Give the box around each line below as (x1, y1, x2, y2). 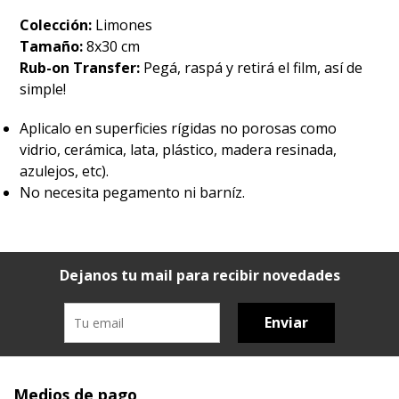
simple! (20, 79, 67, 100)
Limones (95, 15, 153, 36)
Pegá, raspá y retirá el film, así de (143, 58, 363, 78)
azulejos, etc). (20, 161, 110, 182)
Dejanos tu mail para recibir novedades (59, 265, 340, 286)
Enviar (265, 313, 308, 333)
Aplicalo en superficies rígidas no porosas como (20, 118, 338, 139)
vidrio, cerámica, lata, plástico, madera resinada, (20, 140, 338, 160)
